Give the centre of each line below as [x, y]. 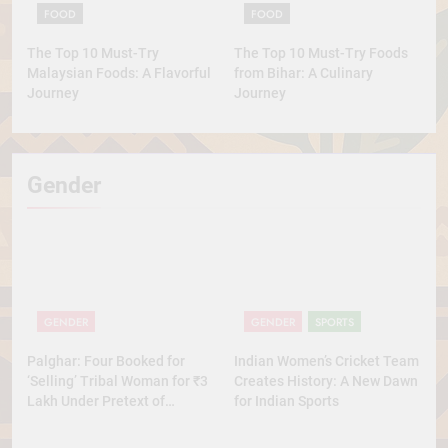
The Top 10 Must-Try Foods [321, 52]
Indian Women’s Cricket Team [326, 361]
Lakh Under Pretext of [96, 401]
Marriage [56, 421]
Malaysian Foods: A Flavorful [119, 72]
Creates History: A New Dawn [326, 381]
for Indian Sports [286, 401]
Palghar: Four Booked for [106, 361]
